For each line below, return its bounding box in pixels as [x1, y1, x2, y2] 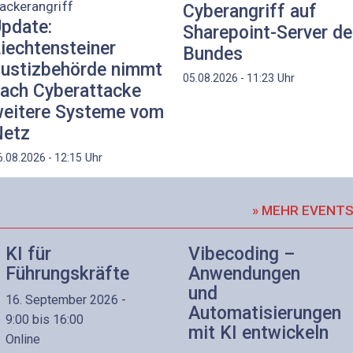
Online [6, 331, 40, 347]
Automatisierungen [188, 303, 341, 325]
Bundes [183, 43, 243, 65]
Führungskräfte [6, 263, 129, 285]
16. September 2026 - [6, 292, 126, 307]
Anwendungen [188, 263, 300, 285]
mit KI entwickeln [188, 322, 329, 344]
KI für [6, 243, 51, 266]
